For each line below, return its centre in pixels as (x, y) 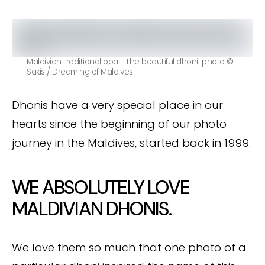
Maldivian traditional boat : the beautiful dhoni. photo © (130, 62)
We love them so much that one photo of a (129, 247)
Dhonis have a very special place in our (117, 105)
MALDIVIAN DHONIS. (92, 209)
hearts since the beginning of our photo (119, 124)
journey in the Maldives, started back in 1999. (131, 143)
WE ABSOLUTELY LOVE (101, 187)
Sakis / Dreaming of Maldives (80, 72)
